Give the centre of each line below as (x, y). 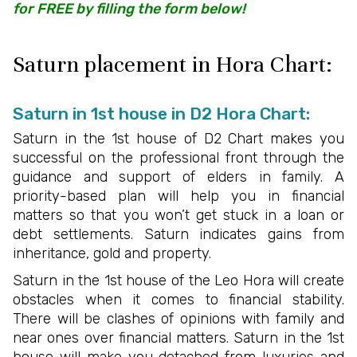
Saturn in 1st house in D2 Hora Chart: (161, 114)
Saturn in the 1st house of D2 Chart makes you (178, 139)
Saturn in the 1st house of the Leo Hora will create (178, 280)
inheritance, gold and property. (112, 254)
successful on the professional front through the (178, 158)
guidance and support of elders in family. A (178, 177)
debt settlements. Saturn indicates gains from (178, 235)
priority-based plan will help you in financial (178, 196)
